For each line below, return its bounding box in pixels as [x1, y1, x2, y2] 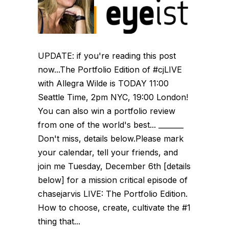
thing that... [38, 216, 80, 226]
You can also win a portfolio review [38, 105, 175, 116]
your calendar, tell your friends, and [38, 147, 178, 157]
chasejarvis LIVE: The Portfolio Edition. [38, 188, 188, 199]
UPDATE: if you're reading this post [38, 50, 176, 61]
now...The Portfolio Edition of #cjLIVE [38, 64, 182, 75]
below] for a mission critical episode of [38, 174, 188, 185]
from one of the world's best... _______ [38, 119, 184, 130]
